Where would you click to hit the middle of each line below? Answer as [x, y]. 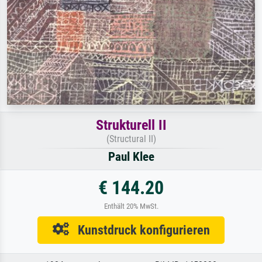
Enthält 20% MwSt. [131, 206]
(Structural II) [131, 139]
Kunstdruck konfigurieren [139, 230]
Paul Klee [131, 157]
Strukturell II [131, 125]
